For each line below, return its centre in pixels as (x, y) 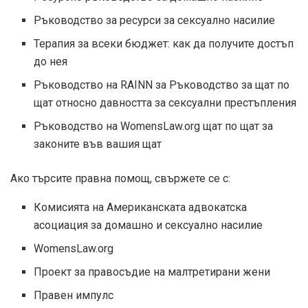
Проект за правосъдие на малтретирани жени (152, 272)
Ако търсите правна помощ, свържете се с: (120, 178)
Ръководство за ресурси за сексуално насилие (155, 20)
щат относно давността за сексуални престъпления (165, 102)
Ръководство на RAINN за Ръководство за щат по (162, 85)
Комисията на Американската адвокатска (141, 207)
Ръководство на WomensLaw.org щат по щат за (154, 126)
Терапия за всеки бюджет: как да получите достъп (164, 43)
